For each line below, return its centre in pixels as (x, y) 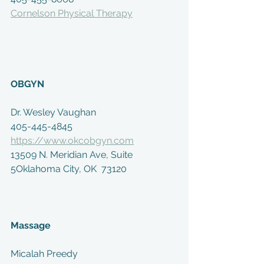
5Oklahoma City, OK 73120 (69, 169)
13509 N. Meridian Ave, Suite (73, 155)
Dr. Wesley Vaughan (53, 112)
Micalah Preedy (44, 254)
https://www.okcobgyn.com (72, 141)
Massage (31, 225)
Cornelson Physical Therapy (72, 13)
